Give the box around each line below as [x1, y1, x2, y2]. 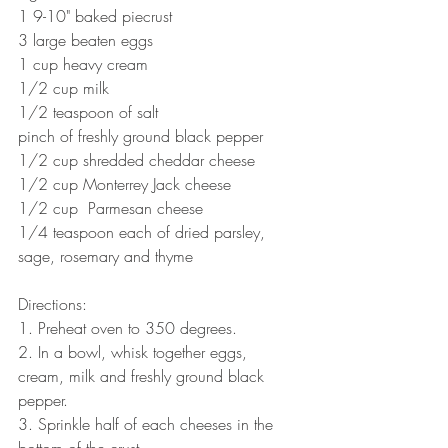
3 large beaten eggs [18, 28, 153, 51]
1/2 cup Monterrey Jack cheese [18, 172, 231, 195]
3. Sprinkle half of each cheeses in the [18, 412, 278, 435]
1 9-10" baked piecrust [18, 4, 172, 27]
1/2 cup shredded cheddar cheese [18, 148, 255, 171]
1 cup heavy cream [18, 52, 148, 75]
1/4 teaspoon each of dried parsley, [18, 220, 270, 243]
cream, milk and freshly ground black [18, 364, 269, 387]
